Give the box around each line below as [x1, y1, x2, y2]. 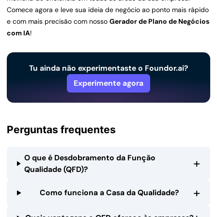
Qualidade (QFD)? [24, 164, 88, 174]
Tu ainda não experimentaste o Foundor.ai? [29, 63, 188, 74]
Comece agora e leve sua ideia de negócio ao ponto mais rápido [7, 5, 209, 15]
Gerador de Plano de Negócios [109, 17, 209, 26]
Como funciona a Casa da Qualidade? [39, 187, 179, 198]
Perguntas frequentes [7, 124, 116, 136]
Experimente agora [74, 78, 143, 89]
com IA [7, 29, 30, 38]
